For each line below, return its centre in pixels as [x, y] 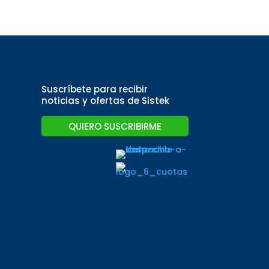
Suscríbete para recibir [94, 89]
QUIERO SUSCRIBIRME [115, 126]
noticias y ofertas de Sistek [105, 101]
